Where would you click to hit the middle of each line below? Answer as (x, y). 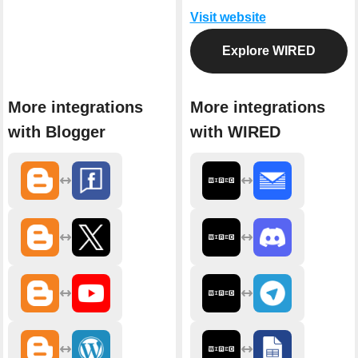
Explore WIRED (268, 51)
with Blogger (57, 132)
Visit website (228, 18)
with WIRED (235, 132)
